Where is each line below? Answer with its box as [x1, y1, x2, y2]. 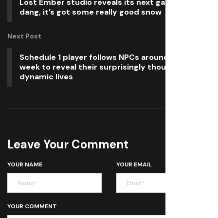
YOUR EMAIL [116, 161, 152, 168]
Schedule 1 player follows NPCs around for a [19, 52, 189, 62]
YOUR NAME [7, 161, 42, 168]
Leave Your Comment [7, 137, 128, 152]
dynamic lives [19, 72, 73, 82]
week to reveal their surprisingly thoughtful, [19, 62, 192, 72]
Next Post [7, 32, 41, 40]
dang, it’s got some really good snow [19, 7, 162, 17]
